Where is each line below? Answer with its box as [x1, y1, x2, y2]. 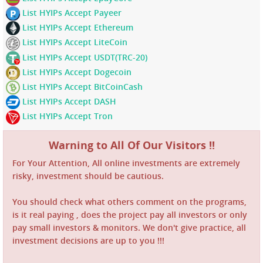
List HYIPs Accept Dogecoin [20, 66, 131, 77]
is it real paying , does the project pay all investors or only [12, 208, 247, 220]
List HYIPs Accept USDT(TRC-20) [20, 51, 147, 63]
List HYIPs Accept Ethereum [20, 22, 133, 33]
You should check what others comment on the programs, [12, 195, 247, 207]
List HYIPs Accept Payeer [20, 6, 122, 18]
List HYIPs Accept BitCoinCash [20, 80, 143, 92]
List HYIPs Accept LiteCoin [20, 36, 127, 48]
